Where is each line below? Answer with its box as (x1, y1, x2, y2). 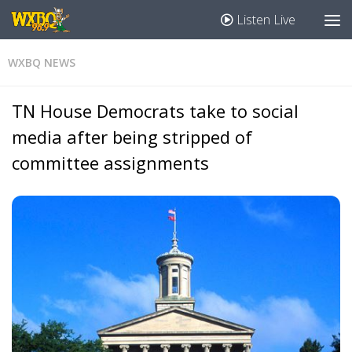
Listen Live (233, 11, 295, 28)
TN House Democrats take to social (12, 99, 299, 123)
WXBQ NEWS (8, 55, 75, 70)
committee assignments (12, 151, 209, 174)
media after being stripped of (12, 125, 252, 148)
